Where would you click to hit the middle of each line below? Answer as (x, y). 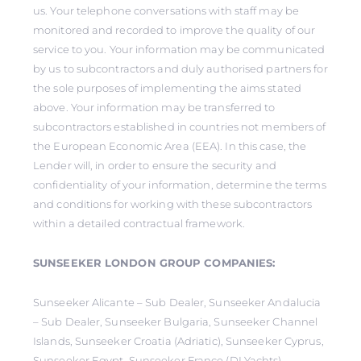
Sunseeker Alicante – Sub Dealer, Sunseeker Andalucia (177, 302)
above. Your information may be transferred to (154, 107)
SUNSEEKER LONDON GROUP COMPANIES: (154, 263)
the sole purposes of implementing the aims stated (167, 88)
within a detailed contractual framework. (139, 223)
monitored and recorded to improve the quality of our (174, 30)
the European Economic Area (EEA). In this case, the (170, 146)
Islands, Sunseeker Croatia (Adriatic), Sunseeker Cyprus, (178, 341)
